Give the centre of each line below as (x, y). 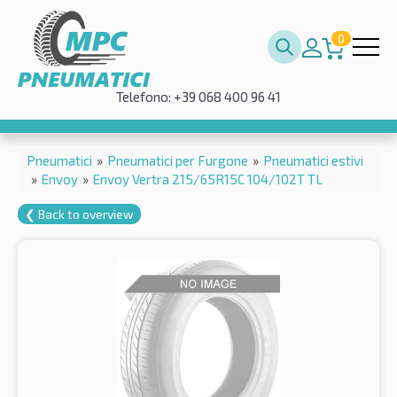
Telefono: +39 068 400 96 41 (198, 97)
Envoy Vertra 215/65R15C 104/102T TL (208, 179)
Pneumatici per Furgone (178, 160)
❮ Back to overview (79, 214)
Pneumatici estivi (313, 160)
